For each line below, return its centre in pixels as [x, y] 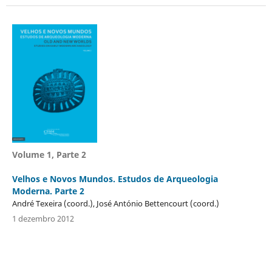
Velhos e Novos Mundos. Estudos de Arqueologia [115, 178]
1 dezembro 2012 [43, 218]
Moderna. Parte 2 [48, 191]
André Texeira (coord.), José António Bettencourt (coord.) [115, 203]
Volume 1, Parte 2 [49, 154]
